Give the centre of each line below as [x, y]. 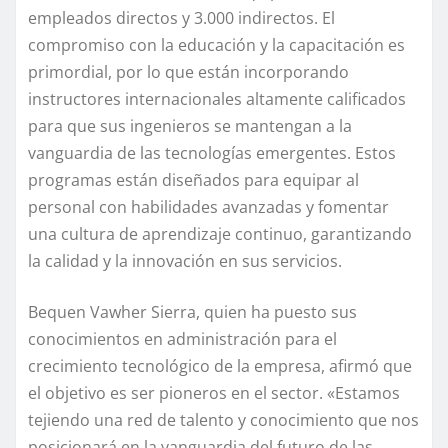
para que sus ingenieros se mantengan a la [190, 126]
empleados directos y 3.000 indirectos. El [181, 18]
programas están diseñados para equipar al [193, 180]
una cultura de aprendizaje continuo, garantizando [220, 234]
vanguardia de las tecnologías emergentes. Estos [212, 153]
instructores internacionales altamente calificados [217, 99]
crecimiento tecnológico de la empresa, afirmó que [220, 366]
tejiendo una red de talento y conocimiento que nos [223, 420]
